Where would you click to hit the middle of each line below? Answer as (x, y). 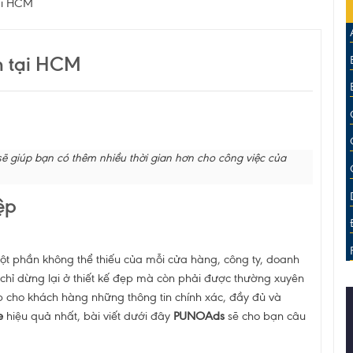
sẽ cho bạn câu (265, 316)
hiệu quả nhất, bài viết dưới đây (88, 316)
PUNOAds (199, 316)
